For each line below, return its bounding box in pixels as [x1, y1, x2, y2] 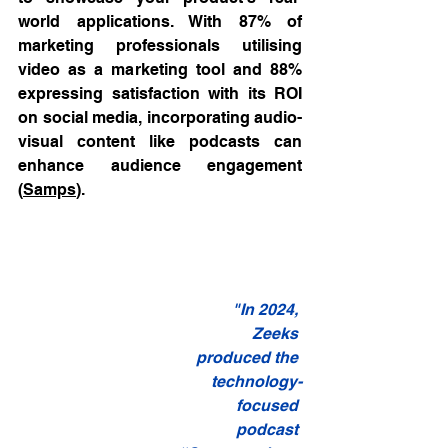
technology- [211, 372, 302, 392]
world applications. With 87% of [18, 12, 302, 32]
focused [236, 396, 302, 416]
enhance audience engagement [18, 156, 302, 176]
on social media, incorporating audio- [18, 108, 302, 128]
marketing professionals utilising [18, 36, 302, 56]
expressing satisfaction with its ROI [18, 84, 302, 104]
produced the [196, 348, 302, 368]
